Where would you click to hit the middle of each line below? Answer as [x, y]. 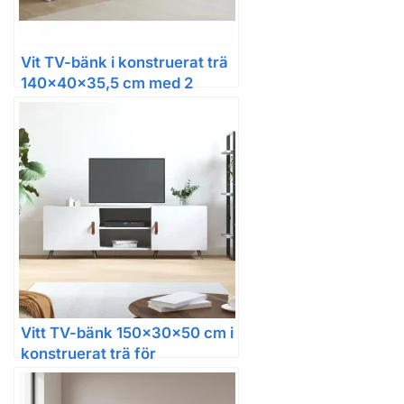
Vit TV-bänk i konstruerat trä [124, 63]
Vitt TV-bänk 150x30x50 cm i [127, 333]
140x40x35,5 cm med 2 [107, 83]
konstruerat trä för [88, 354]
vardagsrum [65, 375]
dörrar [44, 104]
